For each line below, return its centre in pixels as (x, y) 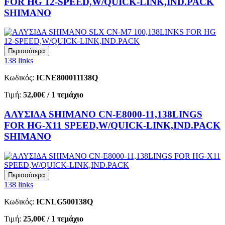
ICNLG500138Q (65, 201)
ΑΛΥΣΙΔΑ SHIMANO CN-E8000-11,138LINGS (103, 114)
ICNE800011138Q (67, 78)
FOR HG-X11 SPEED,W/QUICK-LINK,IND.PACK (112, 125)
